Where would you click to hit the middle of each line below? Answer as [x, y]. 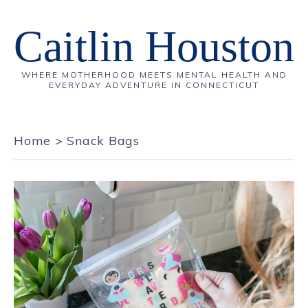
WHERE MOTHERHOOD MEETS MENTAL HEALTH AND [154, 75]
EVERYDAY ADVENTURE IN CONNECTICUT [154, 85]
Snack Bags [103, 141]
